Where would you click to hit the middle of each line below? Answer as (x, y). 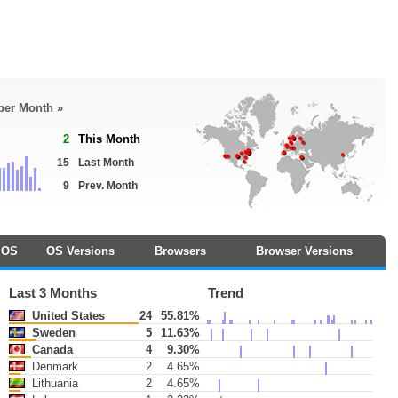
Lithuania (54, 383)
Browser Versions (304, 251)
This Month (109, 139)
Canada (51, 350)
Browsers (180, 251)
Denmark (54, 366)
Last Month (106, 163)
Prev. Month (108, 186)
